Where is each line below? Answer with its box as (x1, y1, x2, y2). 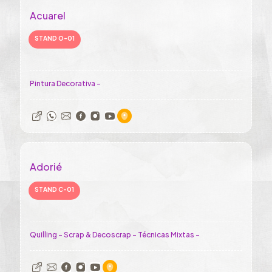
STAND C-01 (35, 186, 74, 193)
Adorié (30, 160, 62, 173)
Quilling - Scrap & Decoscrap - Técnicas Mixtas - (30, 230, 200, 239)
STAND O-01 (35, 35, 75, 42)
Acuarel (30, 9, 66, 22)
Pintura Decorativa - (30, 79, 101, 88)
